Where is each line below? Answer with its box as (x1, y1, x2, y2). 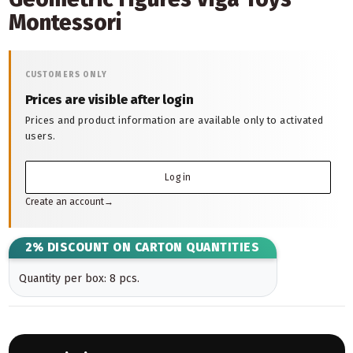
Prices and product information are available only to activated (24, 113, 324, 126)
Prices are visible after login (24, 91, 194, 107)
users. (24, 129, 56, 142)
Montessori (8, 9, 121, 36)
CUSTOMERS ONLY (24, 70, 107, 80)
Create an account (24, 196, 104, 208)
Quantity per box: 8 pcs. (18, 272, 139, 286)
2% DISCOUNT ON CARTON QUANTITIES (25, 240, 259, 255)
